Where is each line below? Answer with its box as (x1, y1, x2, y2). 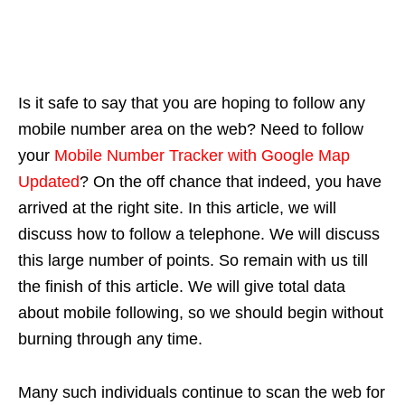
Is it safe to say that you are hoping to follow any (18, 94, 365, 113)
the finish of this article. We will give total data (18, 278, 345, 297)
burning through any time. (18, 330, 202, 349)
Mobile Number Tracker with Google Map (54, 146, 350, 165)
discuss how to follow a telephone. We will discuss (18, 225, 380, 244)
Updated (18, 173, 80, 192)
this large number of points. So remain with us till (18, 251, 368, 270)
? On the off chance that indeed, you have (80, 173, 381, 192)
